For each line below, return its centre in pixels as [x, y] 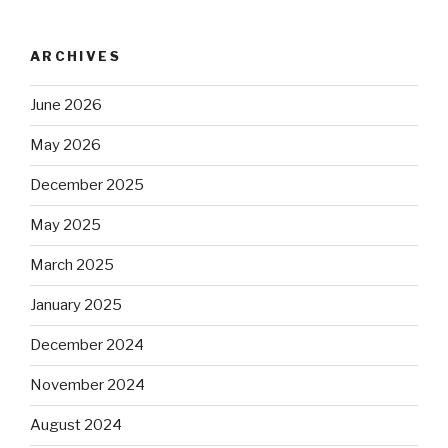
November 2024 [87, 385]
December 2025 [87, 185]
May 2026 [65, 145]
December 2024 [87, 345]
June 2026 [66, 105]
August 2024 [76, 425]
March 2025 [72, 265]
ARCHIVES [75, 56]
